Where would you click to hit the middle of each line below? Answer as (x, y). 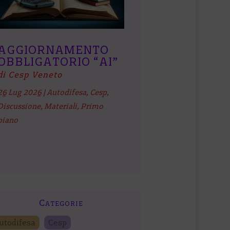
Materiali (61, 107)
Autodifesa (67, 93)
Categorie (61, 203)
